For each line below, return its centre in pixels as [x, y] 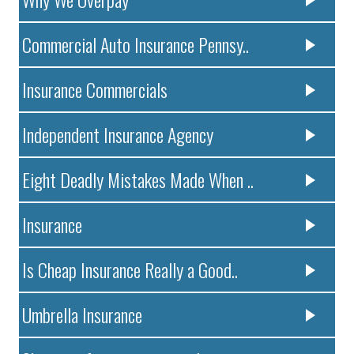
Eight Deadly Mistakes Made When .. [138, 179]
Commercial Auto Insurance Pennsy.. [136, 44]
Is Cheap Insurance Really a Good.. [130, 269]
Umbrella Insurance [83, 314]
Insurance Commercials [95, 89]
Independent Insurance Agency [118, 134]
